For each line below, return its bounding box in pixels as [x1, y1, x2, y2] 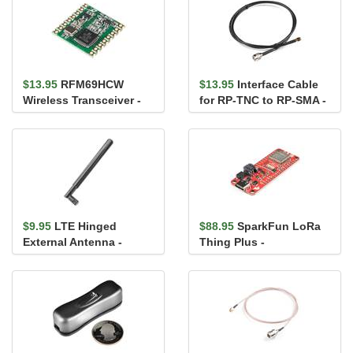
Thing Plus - [199, 236, 265, 248]
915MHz [23, 110, 65, 122]
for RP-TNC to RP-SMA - [199, 94, 326, 106]
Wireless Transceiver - [23, 94, 141, 106]
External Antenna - [23, 236, 122, 248]
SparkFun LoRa [237, 220, 321, 232]
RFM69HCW [61, 78, 124, 91]
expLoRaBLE [199, 251, 269, 264]
